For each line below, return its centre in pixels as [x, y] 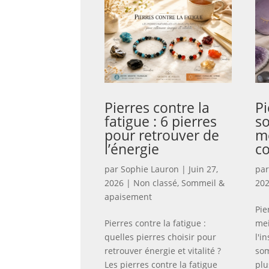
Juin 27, [204, 169]
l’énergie [132, 149]
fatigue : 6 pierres [161, 122]
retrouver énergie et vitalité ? [163, 251]
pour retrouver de [162, 135]
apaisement [128, 197]
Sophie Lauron [150, 169]
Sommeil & [203, 183]
